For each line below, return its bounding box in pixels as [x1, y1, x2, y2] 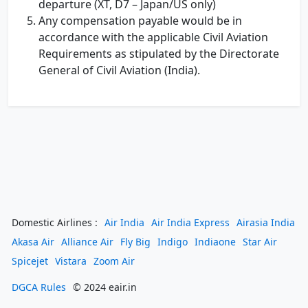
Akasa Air [12, 235, 54, 248]
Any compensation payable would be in [38, 13, 242, 28]
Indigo [157, 235, 188, 248]
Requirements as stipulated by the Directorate [38, 46, 279, 61]
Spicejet [12, 254, 48, 267]
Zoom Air [93, 254, 135, 267]
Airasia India [236, 216, 295, 229]
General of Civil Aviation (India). [38, 63, 200, 78]
